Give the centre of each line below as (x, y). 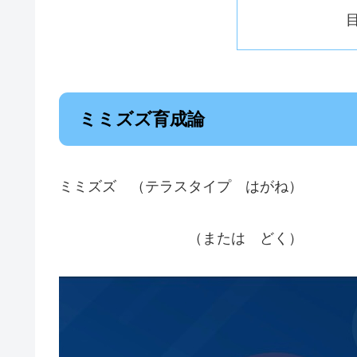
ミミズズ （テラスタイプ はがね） (181, 187)
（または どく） (181, 238)
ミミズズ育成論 (142, 119)
